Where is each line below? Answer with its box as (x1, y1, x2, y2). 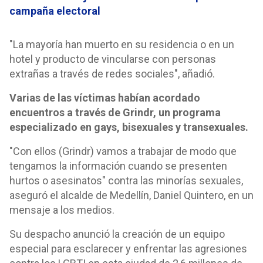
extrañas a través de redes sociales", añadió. (9, 68, 215, 80)
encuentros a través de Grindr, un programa (9, 106, 221, 119)
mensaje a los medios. (9, 204, 114, 216)
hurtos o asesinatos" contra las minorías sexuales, (9, 174, 243, 187)
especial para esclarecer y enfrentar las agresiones (9, 242, 247, 255)
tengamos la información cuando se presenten (9, 160, 227, 172)
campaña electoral (9, 5, 100, 17)
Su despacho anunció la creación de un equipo (9, 228, 225, 240)
